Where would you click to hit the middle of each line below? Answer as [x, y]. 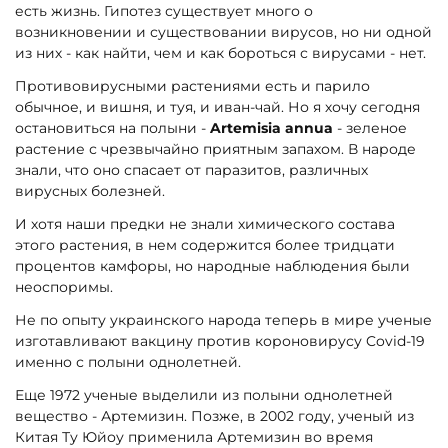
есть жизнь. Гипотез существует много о [164, 11]
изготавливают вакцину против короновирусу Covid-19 [220, 340]
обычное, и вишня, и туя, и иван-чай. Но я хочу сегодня [217, 107]
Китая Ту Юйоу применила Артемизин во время [194, 436]
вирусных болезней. [90, 191]
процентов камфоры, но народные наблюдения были [212, 266]
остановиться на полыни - [112, 128]
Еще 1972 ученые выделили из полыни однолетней [204, 394]
